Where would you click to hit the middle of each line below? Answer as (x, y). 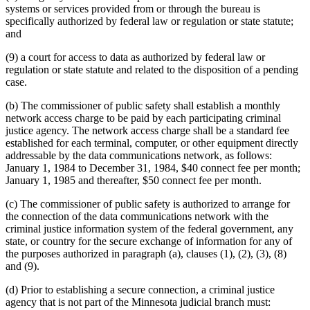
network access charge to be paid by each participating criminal (143, 118)
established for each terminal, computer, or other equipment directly (152, 143)
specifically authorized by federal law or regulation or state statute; (149, 21)
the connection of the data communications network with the (137, 216)
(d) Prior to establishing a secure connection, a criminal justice (140, 289)
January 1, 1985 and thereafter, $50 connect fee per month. (134, 180)
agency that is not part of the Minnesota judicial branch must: (138, 302)
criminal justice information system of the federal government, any (149, 228)
